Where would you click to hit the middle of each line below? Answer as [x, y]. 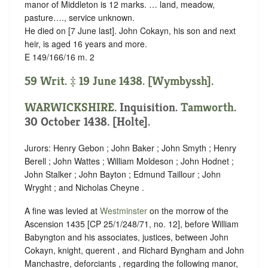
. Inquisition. [147, 107]
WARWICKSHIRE [69, 107]
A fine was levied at [62, 211]
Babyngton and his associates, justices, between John [127, 237]
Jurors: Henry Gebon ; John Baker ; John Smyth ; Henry [130, 147]
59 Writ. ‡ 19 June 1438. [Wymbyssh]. [119, 81]
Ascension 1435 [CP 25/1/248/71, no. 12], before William [132, 224]
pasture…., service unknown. [80, 18]
